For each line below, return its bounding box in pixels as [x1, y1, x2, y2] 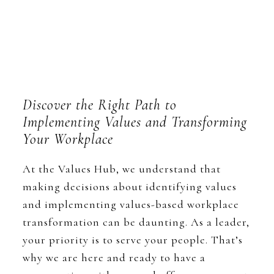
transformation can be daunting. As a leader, [23, 215, 250, 229]
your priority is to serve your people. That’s [23, 233, 243, 246]
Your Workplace [23, 130, 114, 148]
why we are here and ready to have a [23, 251, 206, 264]
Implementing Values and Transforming [23, 113, 248, 131]
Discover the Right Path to [23, 96, 177, 114]
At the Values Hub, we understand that [23, 162, 221, 176]
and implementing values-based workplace [23, 198, 240, 211]
